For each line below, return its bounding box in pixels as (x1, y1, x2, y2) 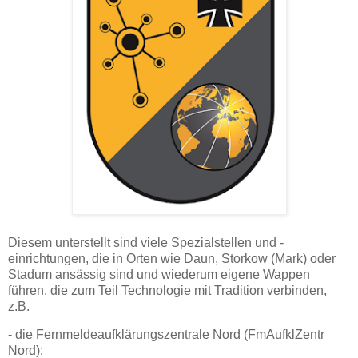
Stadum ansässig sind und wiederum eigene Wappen (8, 267, 310, 281)
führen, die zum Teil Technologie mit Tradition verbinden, (8, 283, 327, 297)
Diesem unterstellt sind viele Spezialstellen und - (8, 235, 284, 249)
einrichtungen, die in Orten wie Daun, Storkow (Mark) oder (8, 251, 336, 265)
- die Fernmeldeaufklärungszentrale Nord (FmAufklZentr (8, 328, 324, 342)
